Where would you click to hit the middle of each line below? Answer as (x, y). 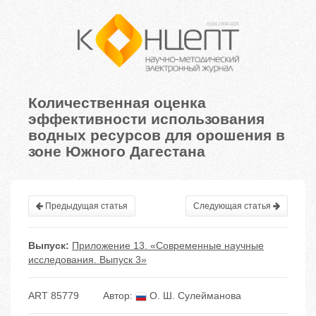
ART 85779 (54, 296)
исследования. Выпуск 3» (87, 260)
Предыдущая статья (85, 206)
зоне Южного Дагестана (117, 151)
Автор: (119, 296)
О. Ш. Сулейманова (194, 296)
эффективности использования (146, 118)
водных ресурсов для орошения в (157, 134)
